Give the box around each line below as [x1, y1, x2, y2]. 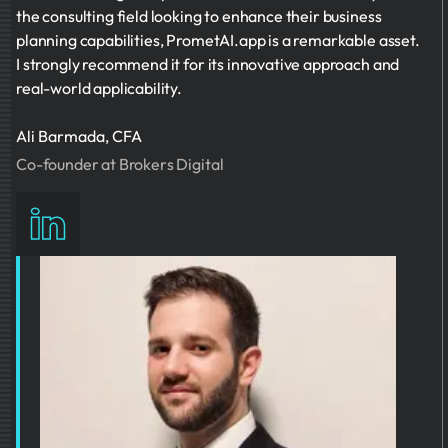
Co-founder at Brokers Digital [16, 154, 224, 174]
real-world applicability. [16, 78, 182, 98]
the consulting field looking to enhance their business [16, 6, 382, 26]
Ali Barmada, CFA [16, 126, 142, 146]
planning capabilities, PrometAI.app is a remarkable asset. [16, 30, 420, 50]
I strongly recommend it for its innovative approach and [16, 54, 400, 74]
